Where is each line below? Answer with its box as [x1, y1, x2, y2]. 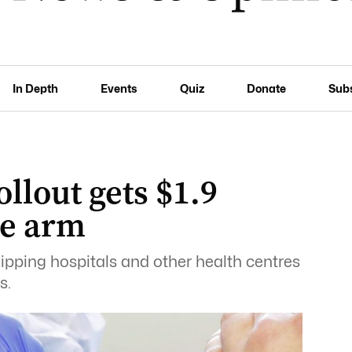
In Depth [13, 81, 59, 95]
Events [101, 81, 137, 95]
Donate [246, 81, 286, 95]
